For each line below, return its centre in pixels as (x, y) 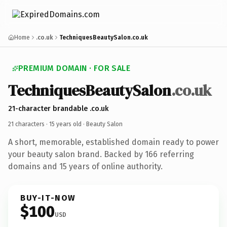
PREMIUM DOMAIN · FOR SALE (74, 68)
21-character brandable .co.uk (58, 108)
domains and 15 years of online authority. (85, 166)
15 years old (65, 124)
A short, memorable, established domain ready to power (113, 142)
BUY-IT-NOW (48, 198)
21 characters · (29, 124)
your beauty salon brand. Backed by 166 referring (101, 154)
